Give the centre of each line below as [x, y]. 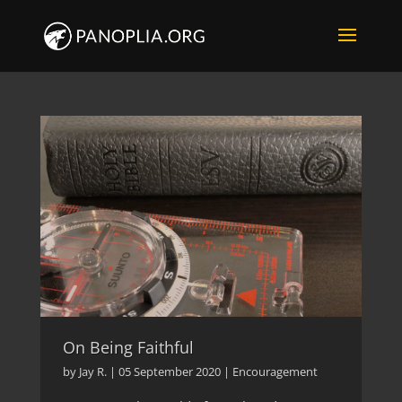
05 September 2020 [169, 372]
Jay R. [92, 372]
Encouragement [275, 372]
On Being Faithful [128, 348]
